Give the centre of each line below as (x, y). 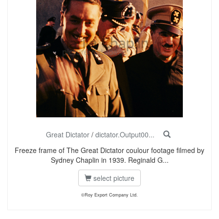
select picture (113, 178)
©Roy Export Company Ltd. (109, 195)
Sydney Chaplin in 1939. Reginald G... (109, 160)
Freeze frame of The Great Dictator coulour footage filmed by (109, 150)
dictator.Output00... (125, 134)
